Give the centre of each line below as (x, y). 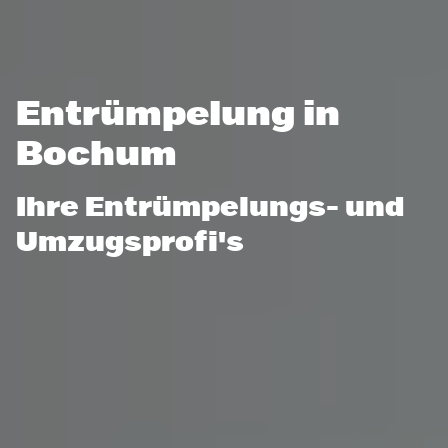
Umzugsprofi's (130, 243)
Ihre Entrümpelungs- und (210, 208)
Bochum (96, 155)
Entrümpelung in (178, 115)
